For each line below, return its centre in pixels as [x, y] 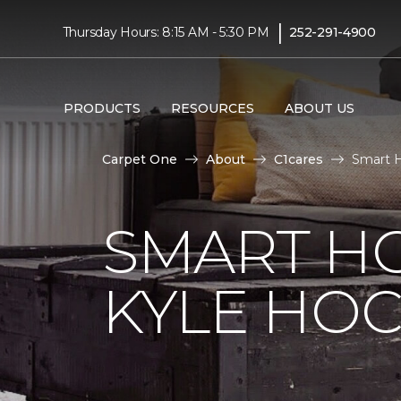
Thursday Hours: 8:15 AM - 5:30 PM [166, 32]
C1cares [299, 159]
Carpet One [140, 159]
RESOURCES [212, 108]
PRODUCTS [102, 108]
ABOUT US [319, 108]
